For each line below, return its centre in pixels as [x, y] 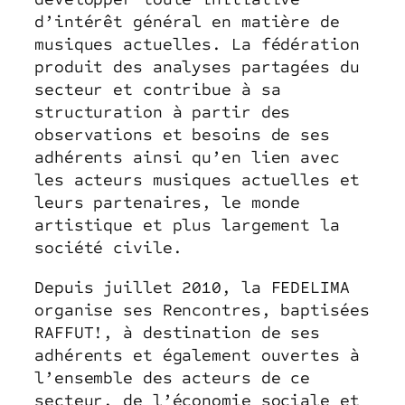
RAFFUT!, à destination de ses [178, 332]
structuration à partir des [163, 113]
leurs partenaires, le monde [168, 203]
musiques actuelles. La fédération [197, 45]
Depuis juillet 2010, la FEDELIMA [192, 287]
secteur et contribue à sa [158, 90]
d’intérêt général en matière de [187, 22]
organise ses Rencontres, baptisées [202, 310]
